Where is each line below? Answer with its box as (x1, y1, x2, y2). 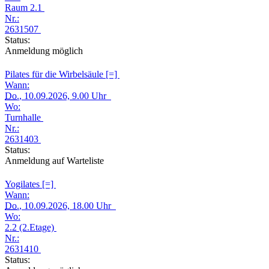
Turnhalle (5, 112, 43, 122)
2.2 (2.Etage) (5, 222, 56, 232)
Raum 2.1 (5, 2, 44, 13)
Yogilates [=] (5, 179, 56, 189)
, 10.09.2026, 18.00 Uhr (19, 201, 116, 211)
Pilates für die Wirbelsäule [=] (5, 69, 119, 79)
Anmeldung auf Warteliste (5, 156, 104, 166)
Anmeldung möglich (5, 46, 83, 56)
